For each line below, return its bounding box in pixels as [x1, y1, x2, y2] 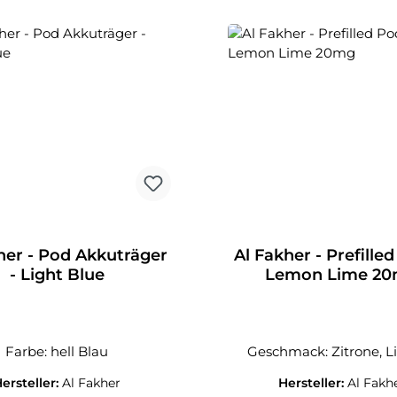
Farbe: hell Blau [5, 343, 109, 360]
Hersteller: [278, 375, 348, 391]
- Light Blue [9, 265, 105, 284]
